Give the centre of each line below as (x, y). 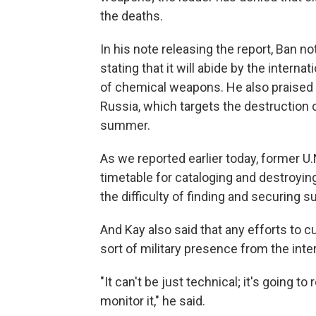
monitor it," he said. (153, 301)
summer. (125, 126)
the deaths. (132, 16)
